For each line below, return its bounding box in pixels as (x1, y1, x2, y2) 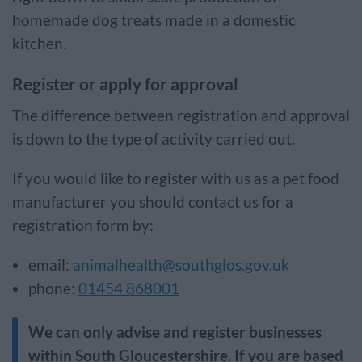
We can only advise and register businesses (28, 323, 322, 341)
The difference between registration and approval (12, 107, 350, 124)
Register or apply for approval (12, 74, 242, 94)
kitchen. (12, 35, 69, 53)
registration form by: (12, 217, 157, 234)
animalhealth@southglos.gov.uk (73, 256, 289, 274)
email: (28, 256, 73, 274)
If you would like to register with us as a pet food (12, 170, 339, 187)
